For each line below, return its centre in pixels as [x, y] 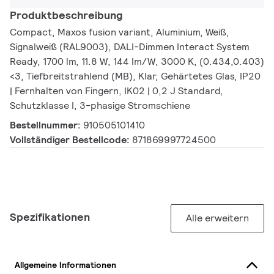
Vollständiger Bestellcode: [71, 140]
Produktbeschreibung [66, 15]
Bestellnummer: [46, 125]
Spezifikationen [50, 217]
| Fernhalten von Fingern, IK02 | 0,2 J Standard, [117, 91]
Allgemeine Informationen [65, 265]
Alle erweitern [217, 218]
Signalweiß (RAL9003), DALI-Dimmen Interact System [130, 47]
